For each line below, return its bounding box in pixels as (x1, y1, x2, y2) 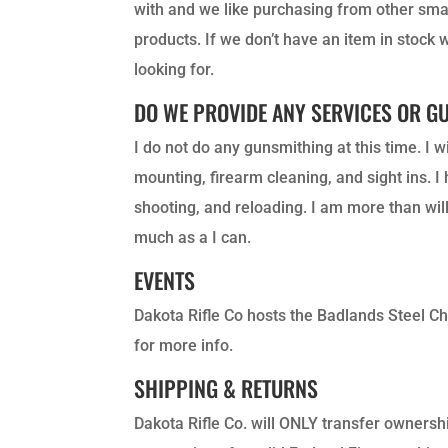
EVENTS (134, 263, 196, 296)
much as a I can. (134, 227, 252, 247)
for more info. (134, 335, 234, 355)
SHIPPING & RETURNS (134, 371, 319, 404)
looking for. (134, 59, 219, 79)
